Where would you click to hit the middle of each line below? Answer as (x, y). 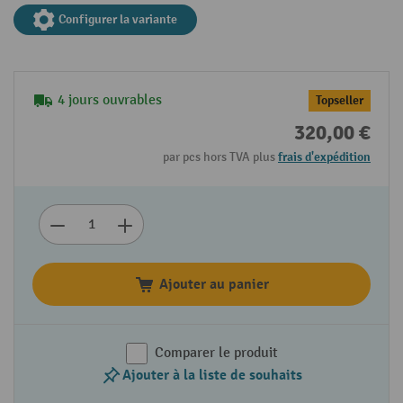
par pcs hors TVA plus (220, 157)
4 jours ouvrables (110, 101)
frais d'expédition (324, 157)
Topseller (340, 101)
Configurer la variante (118, 20)
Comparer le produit (216, 354)
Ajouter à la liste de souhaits (212, 376)
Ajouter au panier (214, 285)
